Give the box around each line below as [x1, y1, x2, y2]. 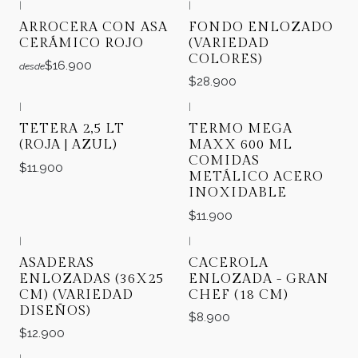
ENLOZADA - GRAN [189, 270, 329, 287]
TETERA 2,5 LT [19, 121, 125, 137]
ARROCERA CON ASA [19, 19, 168, 36]
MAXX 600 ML [189, 137, 292, 153]
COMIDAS [189, 153, 260, 169]
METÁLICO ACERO [189, 169, 324, 185]
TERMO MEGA [189, 121, 292, 137]
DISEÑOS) [19, 302, 91, 319]
